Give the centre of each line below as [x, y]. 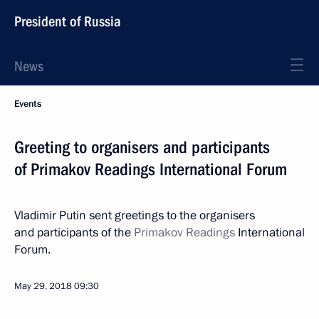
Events [28, 104]
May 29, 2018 [43, 286]
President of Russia [68, 21]
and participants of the [74, 232]
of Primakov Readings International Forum [151, 169]
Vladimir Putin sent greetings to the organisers [135, 215]
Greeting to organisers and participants [142, 147]
